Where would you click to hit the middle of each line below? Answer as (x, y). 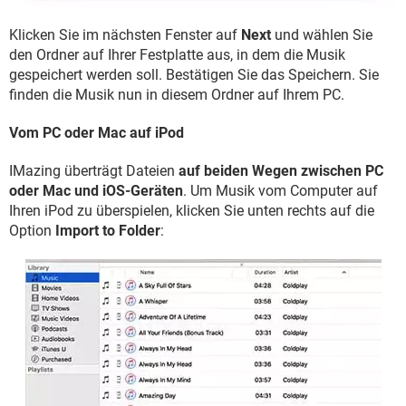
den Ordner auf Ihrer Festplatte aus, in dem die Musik (177, 54)
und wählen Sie (322, 34)
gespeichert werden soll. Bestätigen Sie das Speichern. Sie (194, 74)
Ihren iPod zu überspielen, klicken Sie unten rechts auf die (192, 210)
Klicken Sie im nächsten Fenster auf (125, 34)
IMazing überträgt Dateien (94, 170)
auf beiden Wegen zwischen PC (281, 170)
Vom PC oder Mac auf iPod (97, 132)
